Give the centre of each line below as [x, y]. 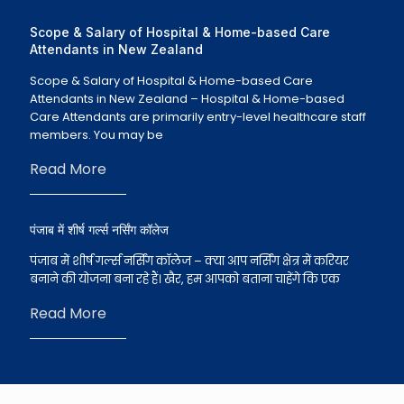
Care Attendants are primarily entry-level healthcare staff [198, 116]
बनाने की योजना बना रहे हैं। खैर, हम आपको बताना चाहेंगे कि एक [185, 279]
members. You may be [96, 134]
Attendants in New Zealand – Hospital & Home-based [187, 98]
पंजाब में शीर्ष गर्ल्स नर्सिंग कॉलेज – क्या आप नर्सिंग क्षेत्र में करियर [189, 261]
